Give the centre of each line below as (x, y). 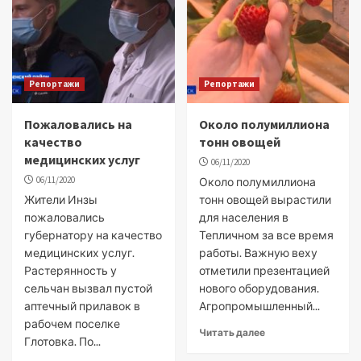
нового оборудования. (259, 288)
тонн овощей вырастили (265, 199)
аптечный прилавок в (82, 306)
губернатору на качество (93, 235)
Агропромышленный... (259, 306)
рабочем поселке (72, 324)
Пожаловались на (78, 124)
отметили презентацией (264, 270)
